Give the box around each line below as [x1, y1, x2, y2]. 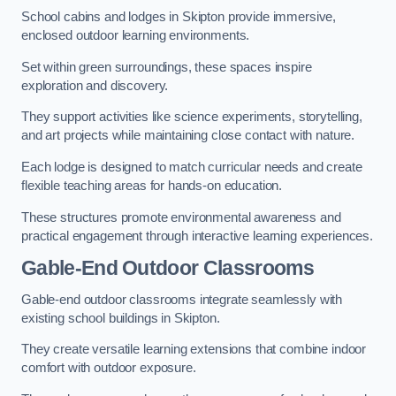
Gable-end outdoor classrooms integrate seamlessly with [21, 292, 343, 307]
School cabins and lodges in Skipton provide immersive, [21, 10, 337, 25]
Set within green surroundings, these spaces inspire [21, 59, 312, 74]
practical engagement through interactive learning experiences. [21, 228, 373, 243]
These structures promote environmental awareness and [21, 209, 341, 225]
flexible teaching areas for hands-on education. [21, 179, 283, 193]
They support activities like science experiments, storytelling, [21, 110, 362, 125]
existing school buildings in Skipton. [21, 310, 220, 325]
